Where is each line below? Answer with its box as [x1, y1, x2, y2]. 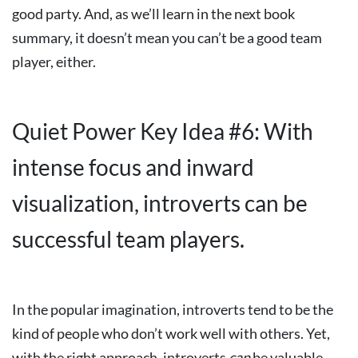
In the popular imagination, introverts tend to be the [12, 300, 333, 318]
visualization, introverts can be [12, 189, 308, 217]
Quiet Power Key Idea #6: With [12, 117, 313, 145]
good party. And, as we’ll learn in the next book [12, 5, 295, 22]
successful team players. [12, 225, 245, 253]
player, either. [12, 53, 96, 70]
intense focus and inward [12, 153, 254, 181]
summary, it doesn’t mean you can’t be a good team [12, 29, 322, 46]
